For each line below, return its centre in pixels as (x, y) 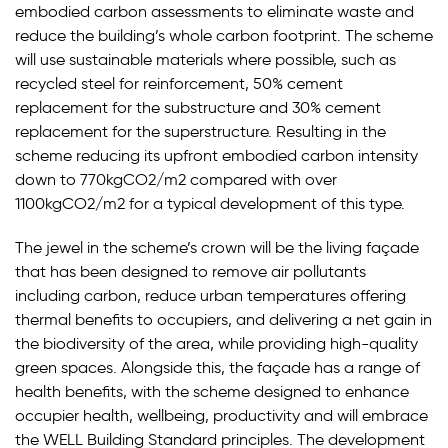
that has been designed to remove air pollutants (190, 271)
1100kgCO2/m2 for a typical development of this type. (210, 203)
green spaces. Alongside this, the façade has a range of (217, 367)
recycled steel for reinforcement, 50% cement (179, 83)
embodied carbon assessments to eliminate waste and (214, 11)
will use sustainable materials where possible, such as (205, 59)
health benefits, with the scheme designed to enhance (212, 391)
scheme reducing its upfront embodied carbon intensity (216, 155)
